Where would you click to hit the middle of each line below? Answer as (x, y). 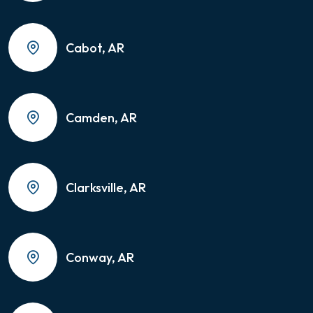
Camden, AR (101, 117)
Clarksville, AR (106, 187)
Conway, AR (100, 257)
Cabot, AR (95, 48)
